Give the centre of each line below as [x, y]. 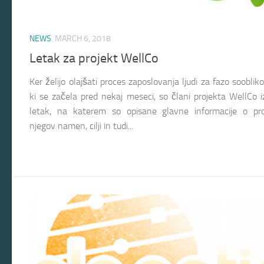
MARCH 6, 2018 [83, 39]
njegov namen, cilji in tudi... [81, 126]
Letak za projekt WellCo [94, 58]
